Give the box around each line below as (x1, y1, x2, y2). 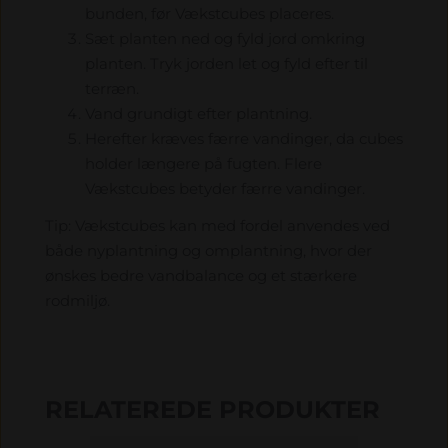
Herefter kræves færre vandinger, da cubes (85, 129, 403, 149)
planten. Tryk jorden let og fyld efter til (85, 54, 368, 74)
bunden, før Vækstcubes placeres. (85, 4, 334, 24)
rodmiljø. (45, 290, 110, 310)
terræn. (85, 79, 139, 99)
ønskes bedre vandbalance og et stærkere (45, 265, 357, 285)
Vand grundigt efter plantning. (85, 104, 312, 124)
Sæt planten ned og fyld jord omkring (85, 29, 365, 49)
